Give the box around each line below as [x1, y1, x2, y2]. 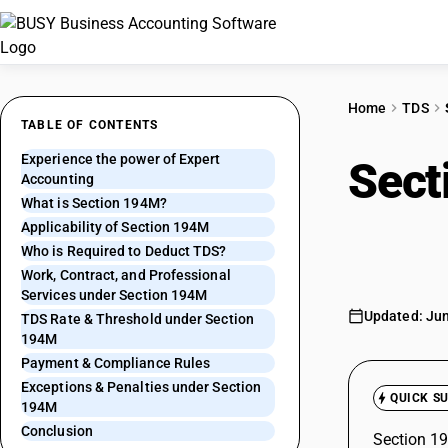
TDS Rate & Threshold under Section [21, 311, 254, 327]
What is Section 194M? [21, 195, 167, 211]
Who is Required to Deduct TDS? [21, 243, 227, 259]
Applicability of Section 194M [21, 219, 210, 235]
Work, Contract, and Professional [21, 267, 231, 283]
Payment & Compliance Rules [21, 355, 211, 371]
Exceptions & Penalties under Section [21, 379, 262, 395]
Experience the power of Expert [21, 151, 221, 167]
